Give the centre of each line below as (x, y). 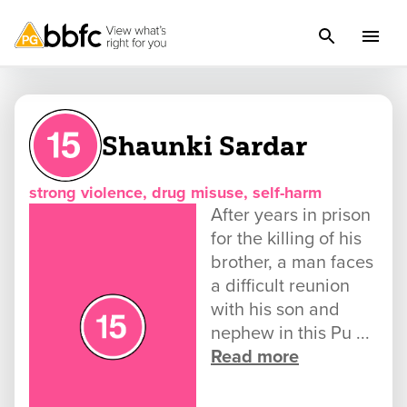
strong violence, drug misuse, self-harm (175, 193)
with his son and (275, 310)
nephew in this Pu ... (290, 333)
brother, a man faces (292, 263)
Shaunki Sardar (204, 145)
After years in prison (291, 215)
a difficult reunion (280, 286)
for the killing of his (286, 239)
